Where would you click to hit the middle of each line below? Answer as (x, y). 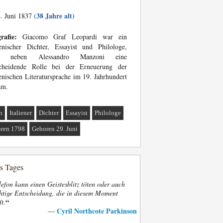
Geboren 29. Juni (55, 129)
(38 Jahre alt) (54, 16)
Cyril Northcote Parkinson (97, 211)
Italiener (21, 113)
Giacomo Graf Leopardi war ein (72, 37)
